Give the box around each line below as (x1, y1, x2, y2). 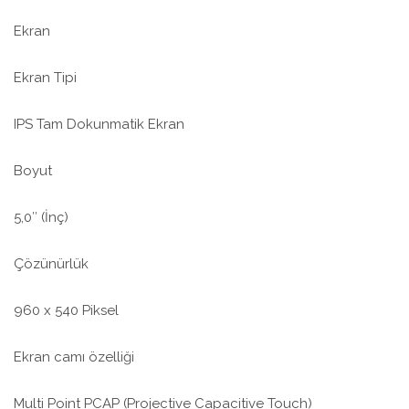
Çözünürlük (14, 256, 89, 273)
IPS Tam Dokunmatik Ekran (14, 116, 184, 133)
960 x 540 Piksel (14, 302, 119, 320)
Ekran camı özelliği (14, 349, 134, 366)
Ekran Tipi (14, 69, 77, 87)
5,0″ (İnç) (14, 209, 68, 226)
